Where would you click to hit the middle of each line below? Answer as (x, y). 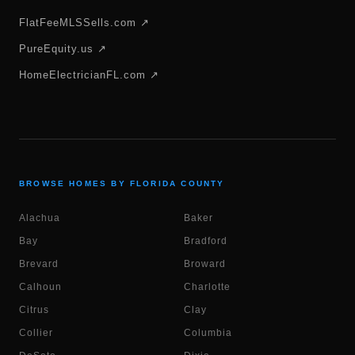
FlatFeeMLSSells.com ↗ (84, 23)
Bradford (206, 241)
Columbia (208, 333)
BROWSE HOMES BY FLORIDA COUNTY (122, 183)
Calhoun (40, 287)
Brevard (39, 264)
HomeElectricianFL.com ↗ (89, 75)
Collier (36, 333)
